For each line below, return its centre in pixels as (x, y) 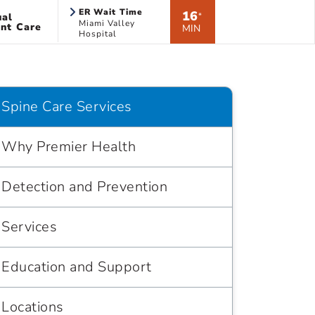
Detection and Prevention (84, 187)
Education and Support (77, 267)
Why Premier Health (69, 147)
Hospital (97, 34)
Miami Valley (107, 23)
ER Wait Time (111, 12)
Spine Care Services (67, 107)
